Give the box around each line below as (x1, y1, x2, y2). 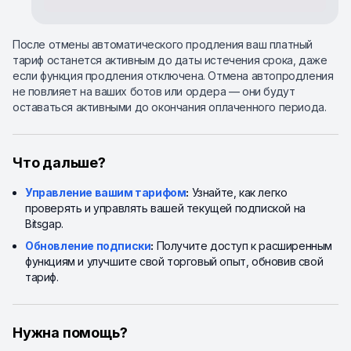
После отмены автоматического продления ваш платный (13, 37, 313, 51)
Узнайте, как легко (189, 185, 288, 199)
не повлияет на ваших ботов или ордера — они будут (13, 84, 295, 98)
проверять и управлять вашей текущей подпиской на (25, 201, 306, 215)
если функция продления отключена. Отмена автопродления (13, 68, 334, 82)
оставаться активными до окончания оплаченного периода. (13, 100, 327, 114)
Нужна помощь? (13, 324, 128, 341)
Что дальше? (13, 154, 106, 171)
